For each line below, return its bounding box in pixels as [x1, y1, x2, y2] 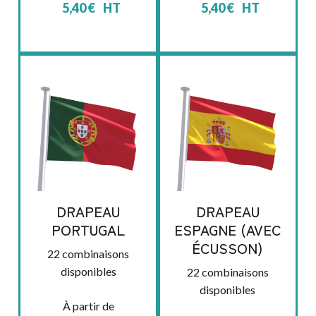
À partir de [62, 298, 114, 312]
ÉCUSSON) [192, 237, 264, 258]
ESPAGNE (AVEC [174, 219, 281, 240]
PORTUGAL [51, 219, 126, 240]
